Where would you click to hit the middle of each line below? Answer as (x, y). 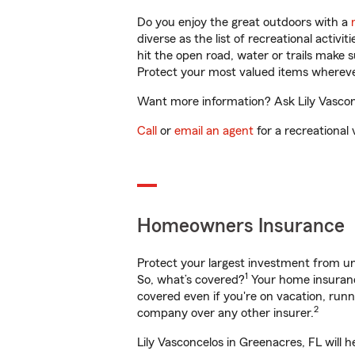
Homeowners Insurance (241, 226)
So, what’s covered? (191, 280)
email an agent (214, 131)
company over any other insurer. (225, 313)
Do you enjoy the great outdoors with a (244, 22)
